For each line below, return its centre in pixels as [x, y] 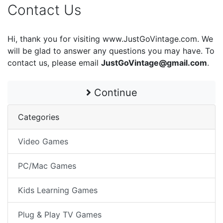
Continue [114, 92]
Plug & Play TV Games [60, 214]
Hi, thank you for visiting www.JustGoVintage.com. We [110, 39]
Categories [39, 117]
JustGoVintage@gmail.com [154, 62]
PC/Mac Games [47, 166]
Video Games [43, 141]
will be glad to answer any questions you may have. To [111, 51]
